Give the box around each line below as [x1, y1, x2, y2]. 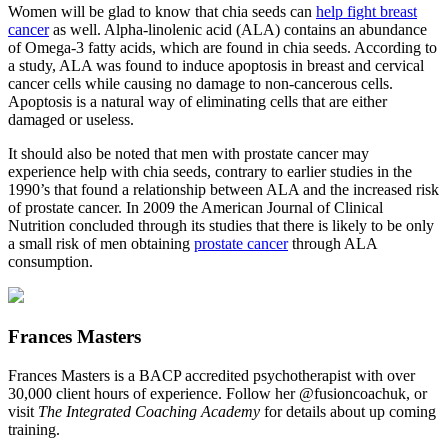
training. [8, 420, 60, 438]
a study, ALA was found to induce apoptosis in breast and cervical [8, 57, 424, 75]
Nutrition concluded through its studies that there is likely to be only [8, 217, 434, 235]
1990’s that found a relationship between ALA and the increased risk [8, 181, 439, 199]
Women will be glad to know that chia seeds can [8, 3, 316, 21]
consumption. [8, 253, 93, 271]
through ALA [288, 235, 377, 253]
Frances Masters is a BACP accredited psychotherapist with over [8, 366, 415, 384]
